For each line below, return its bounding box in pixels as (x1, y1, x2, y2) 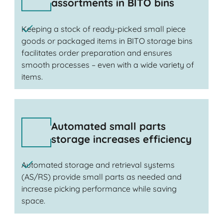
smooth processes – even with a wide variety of (21, 59, 194, 70)
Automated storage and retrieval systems (21, 160, 175, 170)
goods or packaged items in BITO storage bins (21, 35, 193, 46)
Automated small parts (51, 119, 166, 132)
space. (21, 196, 45, 206)
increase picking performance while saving (21, 184, 177, 194)
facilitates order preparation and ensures (21, 47, 172, 58)
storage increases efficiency (51, 132, 192, 145)
